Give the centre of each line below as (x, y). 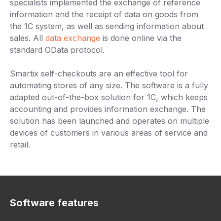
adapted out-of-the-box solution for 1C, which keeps (109, 97)
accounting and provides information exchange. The (108, 109)
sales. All (28, 38)
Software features (54, 203)
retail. (20, 145)
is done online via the (141, 38)
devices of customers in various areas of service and (109, 133)
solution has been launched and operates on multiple (110, 121)
